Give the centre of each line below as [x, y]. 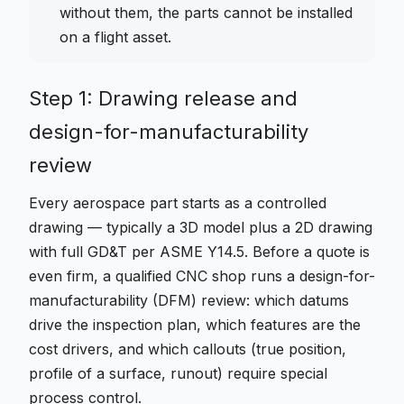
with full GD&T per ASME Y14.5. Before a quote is [199, 252]
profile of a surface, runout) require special [178, 373]
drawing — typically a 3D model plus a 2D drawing [201, 227]
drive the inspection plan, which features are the [195, 325]
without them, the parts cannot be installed [206, 13]
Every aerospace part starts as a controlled [178, 203]
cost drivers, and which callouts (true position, [188, 349]
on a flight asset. [115, 37]
